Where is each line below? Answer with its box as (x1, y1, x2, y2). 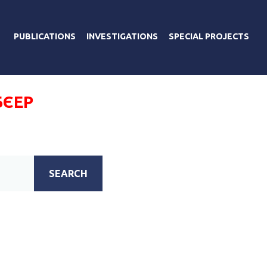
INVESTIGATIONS (86, 31, 158, 41)
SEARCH (49, 167, 88, 179)
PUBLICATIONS (14, 31, 76, 41)
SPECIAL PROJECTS (169, 31, 249, 41)
